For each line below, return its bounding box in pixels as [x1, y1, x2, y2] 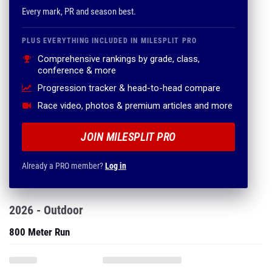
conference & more [38, 65, 116, 76]
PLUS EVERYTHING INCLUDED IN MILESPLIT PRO [22, 36, 197, 45]
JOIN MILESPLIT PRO [81, 131, 176, 143]
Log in [105, 161, 126, 171]
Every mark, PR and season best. [22, 6, 136, 17]
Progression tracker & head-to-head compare [38, 83, 220, 93]
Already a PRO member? [22, 161, 105, 171]
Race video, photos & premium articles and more [38, 100, 233, 111]
